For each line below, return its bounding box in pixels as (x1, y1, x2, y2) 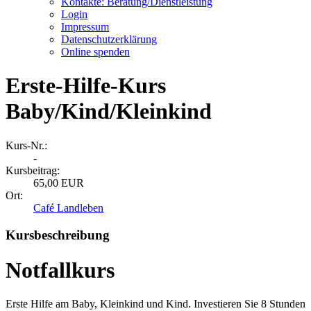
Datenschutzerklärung (61, 33, 157, 45)
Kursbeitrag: (6, 164, 60, 176)
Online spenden (61, 46, 130, 58)
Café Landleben (33, 201, 103, 214)
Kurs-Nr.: (6, 139, 47, 151)
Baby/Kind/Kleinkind (6, 99, 212, 124)
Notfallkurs (6, 258, 115, 283)
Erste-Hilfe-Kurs (6, 73, 166, 99)
